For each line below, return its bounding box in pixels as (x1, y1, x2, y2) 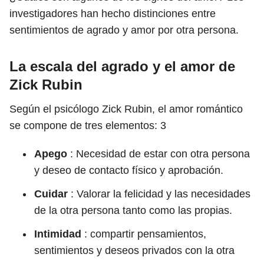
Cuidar (34, 188, 68, 200)
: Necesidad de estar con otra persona (67, 148, 250, 160)
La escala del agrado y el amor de (9, 58, 235, 74)
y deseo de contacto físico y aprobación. (34, 164, 223, 176)
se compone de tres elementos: (9, 120, 160, 131)
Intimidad (34, 228, 81, 240)
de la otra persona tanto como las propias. (34, 204, 232, 216)
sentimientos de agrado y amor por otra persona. (9, 24, 239, 36)
